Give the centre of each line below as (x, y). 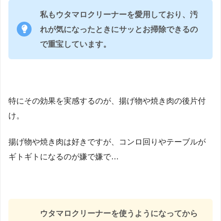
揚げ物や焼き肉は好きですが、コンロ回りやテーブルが (107, 142)
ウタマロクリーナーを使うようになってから (119, 214)
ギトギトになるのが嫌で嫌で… (64, 157)
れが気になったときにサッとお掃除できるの (119, 29)
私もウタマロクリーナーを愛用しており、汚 (119, 14)
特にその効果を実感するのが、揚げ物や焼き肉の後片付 (107, 101)
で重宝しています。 (75, 44)
